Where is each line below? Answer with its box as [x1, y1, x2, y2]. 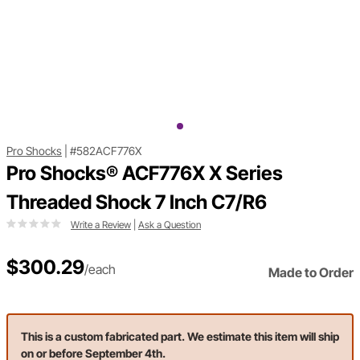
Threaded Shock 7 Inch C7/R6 [6, 190, 267, 215]
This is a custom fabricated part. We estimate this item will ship [21, 329, 339, 344]
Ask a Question [138, 219, 201, 231]
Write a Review [71, 219, 131, 231]
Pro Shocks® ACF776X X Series [6, 162, 283, 186]
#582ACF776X [70, 144, 141, 158]
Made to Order [268, 264, 354, 281]
